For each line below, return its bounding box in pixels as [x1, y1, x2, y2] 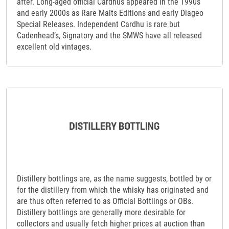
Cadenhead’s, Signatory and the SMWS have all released [17, 31, 202, 41]
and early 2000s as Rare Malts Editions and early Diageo [17, 8, 203, 18]
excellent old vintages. [17, 42, 91, 52]
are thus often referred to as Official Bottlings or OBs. [17, 196, 193, 207]
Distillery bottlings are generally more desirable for [17, 208, 186, 218]
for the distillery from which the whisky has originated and [17, 185, 209, 195]
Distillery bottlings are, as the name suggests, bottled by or [17, 174, 212, 184]
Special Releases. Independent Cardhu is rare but [17, 19, 180, 30]
